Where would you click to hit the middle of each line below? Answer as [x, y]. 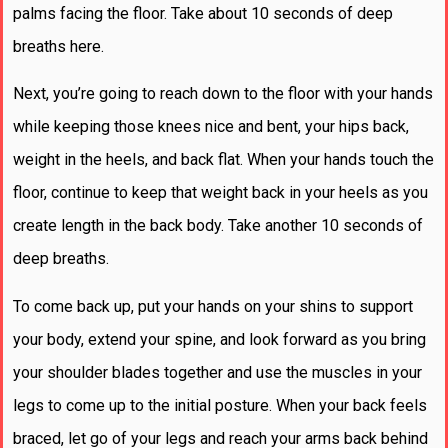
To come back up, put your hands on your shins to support [213, 306]
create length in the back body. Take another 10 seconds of [218, 226]
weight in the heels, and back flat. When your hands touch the [223, 160]
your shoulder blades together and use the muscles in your [217, 372]
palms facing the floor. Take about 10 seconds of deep [203, 13]
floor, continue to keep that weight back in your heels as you [220, 193]
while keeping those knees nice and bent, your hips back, [211, 127]
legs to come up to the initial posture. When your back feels [220, 405]
